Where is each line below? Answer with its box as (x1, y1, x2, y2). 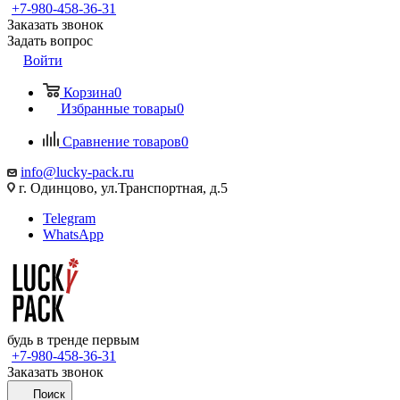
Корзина (63, 85, 114, 100)
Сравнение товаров (62, 134, 181, 149)
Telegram (43, 211, 96, 226)
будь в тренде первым (7, 332, 139, 347)
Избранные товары (61, 101, 177, 116)
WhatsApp (43, 227, 104, 242)
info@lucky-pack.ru (21, 164, 134, 179)
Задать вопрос (7, 33, 93, 48)
